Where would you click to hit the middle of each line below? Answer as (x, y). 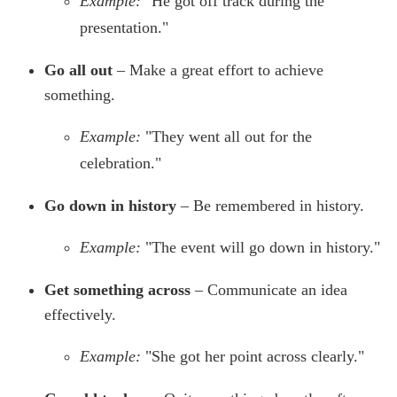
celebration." (121, 163)
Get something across (117, 290)
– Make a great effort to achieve (218, 70)
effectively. (80, 315)
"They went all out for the (229, 137)
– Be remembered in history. (270, 206)
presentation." (124, 28)
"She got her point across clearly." (255, 357)
